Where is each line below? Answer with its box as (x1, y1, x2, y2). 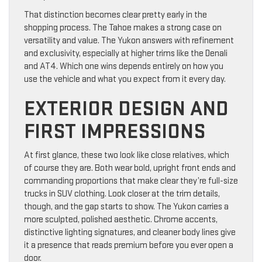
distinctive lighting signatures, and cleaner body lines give (24, 226, 236, 238)
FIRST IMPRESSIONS (24, 119, 205, 144)
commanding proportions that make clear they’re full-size (24, 175, 238, 187)
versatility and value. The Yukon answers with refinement (24, 35, 234, 46)
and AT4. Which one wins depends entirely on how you (24, 60, 223, 72)
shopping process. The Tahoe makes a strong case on (24, 22, 222, 33)
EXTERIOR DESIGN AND (24, 96, 229, 122)
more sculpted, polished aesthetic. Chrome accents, (24, 213, 218, 225)
